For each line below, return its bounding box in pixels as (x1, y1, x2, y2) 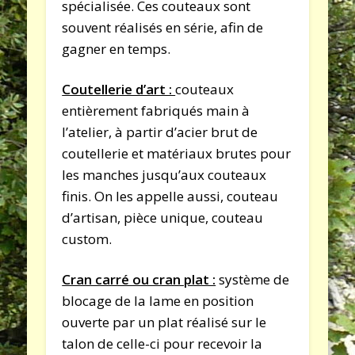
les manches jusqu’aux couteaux (62, 165, 267, 184)
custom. (62, 229, 113, 248)
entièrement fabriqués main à (62, 101, 250, 120)
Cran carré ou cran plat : (62, 269, 216, 288)
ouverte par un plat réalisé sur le (62, 312, 267, 331)
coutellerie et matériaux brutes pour (62, 143, 292, 162)
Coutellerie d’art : (62, 79, 176, 98)
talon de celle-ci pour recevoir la (62, 334, 263, 353)
